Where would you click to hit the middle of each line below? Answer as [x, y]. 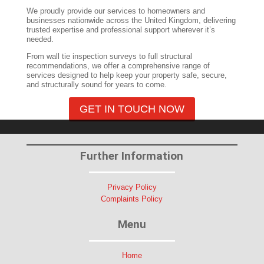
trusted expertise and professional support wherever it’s [121, 29]
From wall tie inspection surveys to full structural [109, 56]
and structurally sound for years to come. [96, 84]
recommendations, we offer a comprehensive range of [118, 65]
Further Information [132, 156]
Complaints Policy [132, 199]
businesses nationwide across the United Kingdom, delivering [131, 20]
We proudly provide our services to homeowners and [115, 11]
